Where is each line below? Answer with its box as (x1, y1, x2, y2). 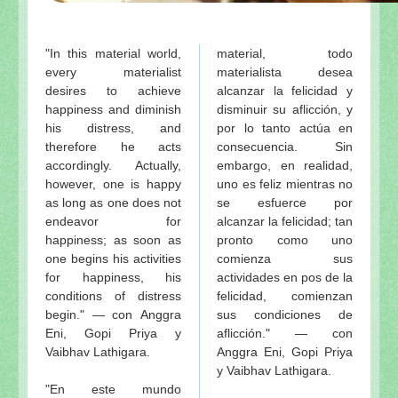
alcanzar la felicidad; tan (217, 213, 353, 228)
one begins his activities (45, 251, 181, 266)
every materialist (45, 64, 181, 79)
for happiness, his (45, 269, 181, 284)
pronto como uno (217, 232, 353, 247)
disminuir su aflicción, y (217, 101, 353, 116)
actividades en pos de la (217, 269, 353, 284)
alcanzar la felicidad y (217, 83, 353, 98)
